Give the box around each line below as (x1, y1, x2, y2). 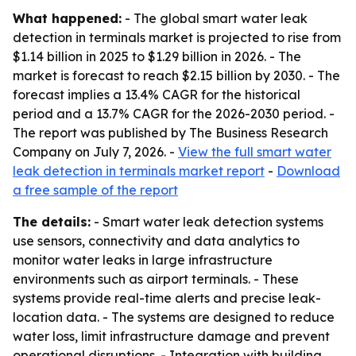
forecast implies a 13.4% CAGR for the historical (13, 87, 300, 103)
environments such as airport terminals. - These (13, 271, 299, 287)
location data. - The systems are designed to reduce (13, 309, 335, 325)
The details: (13, 214, 91, 230)
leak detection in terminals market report (13, 163, 265, 179)
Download (277, 163, 340, 179)
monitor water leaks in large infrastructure (13, 252, 273, 268)
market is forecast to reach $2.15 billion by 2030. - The (13, 68, 340, 83)
